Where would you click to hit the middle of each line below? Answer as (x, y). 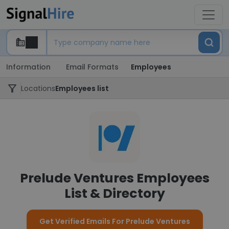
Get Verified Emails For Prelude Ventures (114, 221)
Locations (38, 88)
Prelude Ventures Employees (114, 178)
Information (28, 67)
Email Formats (92, 67)
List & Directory (114, 193)
